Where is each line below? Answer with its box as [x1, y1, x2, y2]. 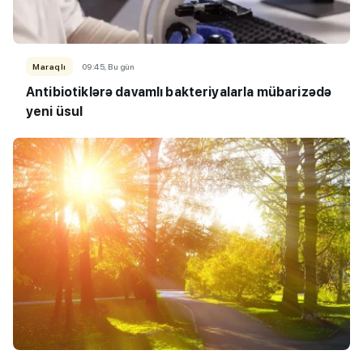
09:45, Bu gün [81, 62, 134, 72]
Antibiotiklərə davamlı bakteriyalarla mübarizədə [26, 84, 332, 100]
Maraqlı [32, 62, 66, 72]
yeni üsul [26, 104, 83, 120]
